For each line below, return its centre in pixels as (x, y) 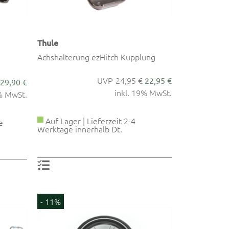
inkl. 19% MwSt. (143, 92)
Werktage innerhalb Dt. (80, 129)
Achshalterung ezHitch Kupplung (97, 56)
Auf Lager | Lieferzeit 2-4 (90, 120)
